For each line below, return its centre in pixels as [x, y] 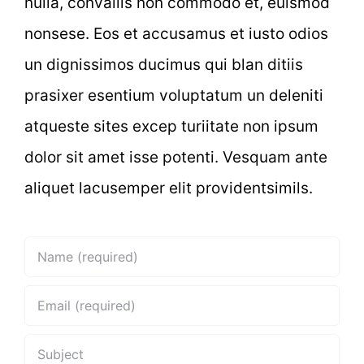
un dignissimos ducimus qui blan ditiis [164, 65]
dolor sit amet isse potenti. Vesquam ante [176, 158]
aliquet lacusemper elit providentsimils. [169, 188]
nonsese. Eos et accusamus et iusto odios [176, 34]
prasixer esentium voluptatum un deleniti [174, 96]
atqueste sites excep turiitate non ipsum [171, 127]
